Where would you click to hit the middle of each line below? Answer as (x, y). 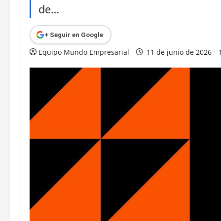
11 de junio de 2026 (179, 52)
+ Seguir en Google (74, 35)
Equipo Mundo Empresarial (84, 52)
